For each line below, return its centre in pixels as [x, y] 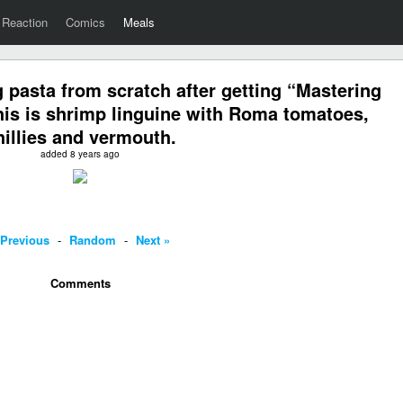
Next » [153, 240]
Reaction [25, 22]
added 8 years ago [80, 154]
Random [93, 240]
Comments [80, 283]
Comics [85, 22]
